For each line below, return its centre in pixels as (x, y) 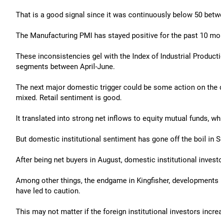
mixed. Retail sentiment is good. (69, 98)
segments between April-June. (65, 67)
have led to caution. (48, 191)
